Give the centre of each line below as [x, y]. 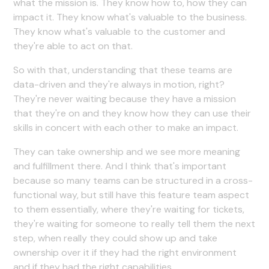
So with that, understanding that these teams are [123, 70]
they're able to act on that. [73, 46]
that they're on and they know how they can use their [132, 113]
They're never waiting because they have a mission [125, 98]
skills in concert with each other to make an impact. [126, 127]
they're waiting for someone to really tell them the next [134, 223]
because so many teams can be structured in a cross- [133, 180]
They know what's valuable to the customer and [119, 31]
